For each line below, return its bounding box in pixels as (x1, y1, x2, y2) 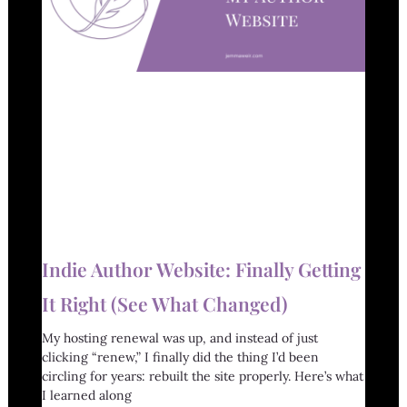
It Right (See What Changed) (41, 291, 288, 317)
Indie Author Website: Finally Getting (41, 256, 361, 283)
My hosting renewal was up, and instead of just (41, 330, 318, 347)
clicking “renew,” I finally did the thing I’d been (41, 349, 319, 366)
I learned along (41, 387, 132, 404)
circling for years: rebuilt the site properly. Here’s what (41, 368, 363, 385)
